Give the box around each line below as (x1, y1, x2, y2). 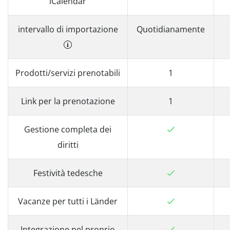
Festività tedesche (33, 167, 103, 179)
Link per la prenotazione (21, 95, 115, 107)
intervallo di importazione (17, 24, 118, 35)
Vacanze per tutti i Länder (18, 196, 118, 207)
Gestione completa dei (24, 124, 111, 135)
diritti (57, 139, 79, 150)
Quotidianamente (137, 24, 205, 35)
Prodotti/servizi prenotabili (15, 67, 120, 79)
